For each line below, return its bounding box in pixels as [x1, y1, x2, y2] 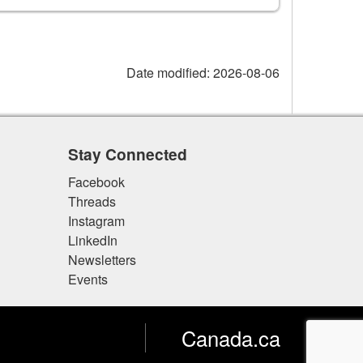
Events [67, 269, 108, 288]
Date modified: [126, 63, 210, 83]
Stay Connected [67, 143, 187, 166]
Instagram [67, 211, 125, 230]
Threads [67, 191, 116, 211]
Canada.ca [181, 323, 280, 353]
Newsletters [67, 250, 136, 269]
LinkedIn [67, 230, 117, 250]
